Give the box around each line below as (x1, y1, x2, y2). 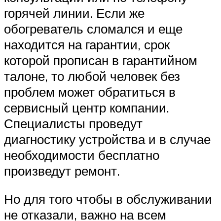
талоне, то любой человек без (4, 68, 180, 84)
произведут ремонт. (4, 162, 120, 179)
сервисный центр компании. (4, 99, 169, 115)
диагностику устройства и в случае (4, 131, 211, 147)
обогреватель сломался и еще (4, 20, 183, 37)
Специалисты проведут (4, 115, 143, 131)
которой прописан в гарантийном (4, 52, 197, 68)
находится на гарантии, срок (4, 36, 170, 52)
